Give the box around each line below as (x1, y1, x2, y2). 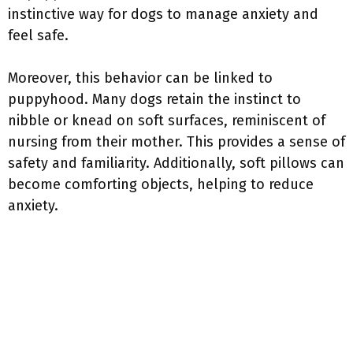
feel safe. (8, 27, 69, 44)
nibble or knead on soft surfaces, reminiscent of (8, 112, 325, 129)
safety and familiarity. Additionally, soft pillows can (8, 154, 344, 172)
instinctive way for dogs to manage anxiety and (8, 6, 318, 23)
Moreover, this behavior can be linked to (8, 69, 273, 87)
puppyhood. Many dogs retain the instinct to (8, 91, 301, 108)
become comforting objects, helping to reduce (8, 176, 314, 193)
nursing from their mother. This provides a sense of (8, 133, 345, 150)
